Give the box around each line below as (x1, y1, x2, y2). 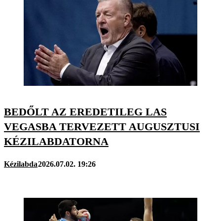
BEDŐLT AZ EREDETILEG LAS (4, 106, 167, 118)
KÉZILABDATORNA (4, 135, 109, 148)
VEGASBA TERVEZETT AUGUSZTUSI (4, 120, 200, 133)
